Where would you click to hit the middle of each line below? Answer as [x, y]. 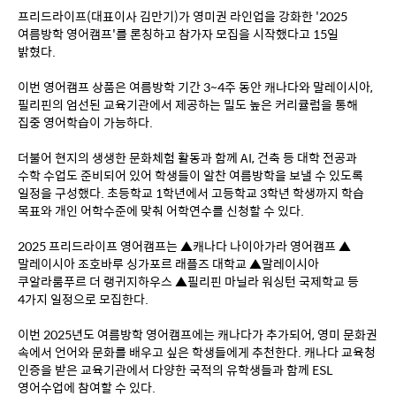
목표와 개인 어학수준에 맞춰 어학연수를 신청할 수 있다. [161, 210]
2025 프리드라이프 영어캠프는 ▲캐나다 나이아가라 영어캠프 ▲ [184, 246]
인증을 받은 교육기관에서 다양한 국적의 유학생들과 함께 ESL [175, 369]
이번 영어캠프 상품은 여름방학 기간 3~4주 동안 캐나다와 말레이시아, [195, 87]
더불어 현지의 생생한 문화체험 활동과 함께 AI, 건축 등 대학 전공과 [187, 157]
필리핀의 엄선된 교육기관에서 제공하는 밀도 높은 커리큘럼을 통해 [188, 104]
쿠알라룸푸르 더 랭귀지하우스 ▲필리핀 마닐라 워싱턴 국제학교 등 [188, 281]
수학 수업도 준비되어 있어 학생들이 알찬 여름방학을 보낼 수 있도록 [190, 175]
